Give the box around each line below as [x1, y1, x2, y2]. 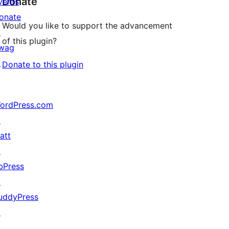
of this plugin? [2, 36, 57, 47]
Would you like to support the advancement [2, 20, 172, 31]
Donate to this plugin [2, 59, 83, 70]
